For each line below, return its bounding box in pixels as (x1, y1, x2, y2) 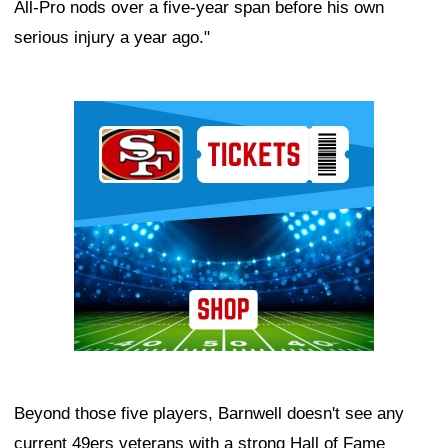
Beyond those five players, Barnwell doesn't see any (14, 404, 404, 424)
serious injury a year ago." (14, 28, 210, 48)
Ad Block (74, 106, 141, 126)
